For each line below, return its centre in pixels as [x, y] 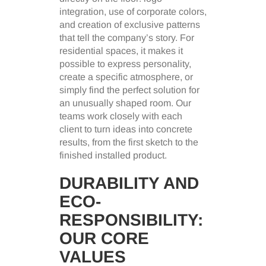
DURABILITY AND [129, 183]
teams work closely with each [121, 116]
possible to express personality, [125, 64]
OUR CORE [104, 239]
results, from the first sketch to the [129, 142]
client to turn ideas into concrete [126, 129]
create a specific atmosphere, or [126, 77]
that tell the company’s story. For [127, 38]
